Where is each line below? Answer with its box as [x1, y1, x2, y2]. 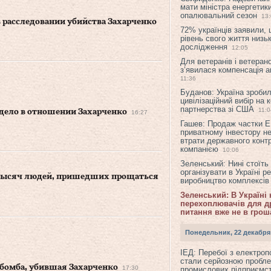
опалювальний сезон [180, 11, 257, 20]
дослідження [180, 42, 227, 51]
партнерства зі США [180, 105, 254, 114]
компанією [180, 145, 218, 154]
